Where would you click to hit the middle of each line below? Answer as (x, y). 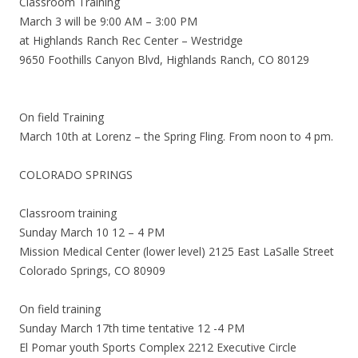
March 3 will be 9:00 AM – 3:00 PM (108, 21)
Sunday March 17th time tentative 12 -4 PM (132, 328)
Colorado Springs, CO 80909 (92, 270)
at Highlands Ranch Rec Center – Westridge (131, 40)
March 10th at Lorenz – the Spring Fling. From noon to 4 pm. (176, 136)
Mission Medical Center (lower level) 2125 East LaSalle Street (177, 251)
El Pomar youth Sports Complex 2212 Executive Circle (158, 347)
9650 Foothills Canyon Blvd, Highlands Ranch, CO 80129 (164, 60)
